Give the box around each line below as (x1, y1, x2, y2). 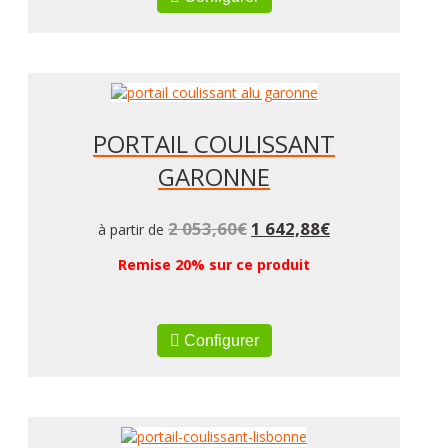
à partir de (98, 219, 168, 239)
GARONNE (158, 159, 270, 193)
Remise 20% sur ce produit (118, 254, 310, 274)
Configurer (179, 331, 259, 349)
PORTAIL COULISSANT (93, 126, 335, 160)
